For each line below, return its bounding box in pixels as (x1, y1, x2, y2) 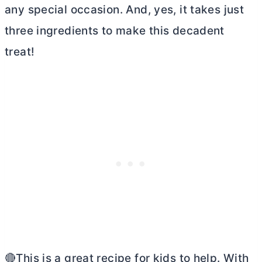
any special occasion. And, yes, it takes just (5, 3, 244, 16)
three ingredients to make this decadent (5, 24, 225, 37)
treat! (5, 45, 35, 58)
